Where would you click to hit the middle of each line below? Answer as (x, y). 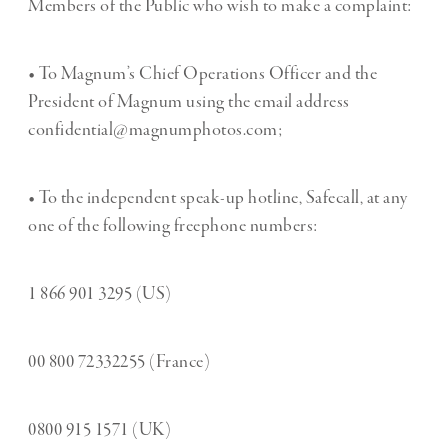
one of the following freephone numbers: (173, 226)
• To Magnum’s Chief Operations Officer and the (202, 74)
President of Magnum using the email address (189, 102)
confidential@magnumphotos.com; (155, 130)
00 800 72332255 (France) (119, 362)
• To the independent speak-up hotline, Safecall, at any (218, 198)
